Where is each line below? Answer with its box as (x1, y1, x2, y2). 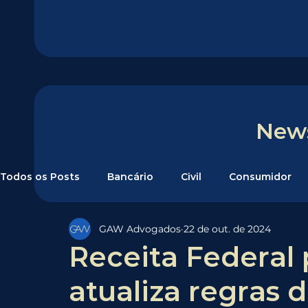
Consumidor (229, 170, 291, 183)
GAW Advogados (99, 222, 181, 235)
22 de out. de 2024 (184, 222, 271, 235)
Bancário (107, 170, 153, 183)
